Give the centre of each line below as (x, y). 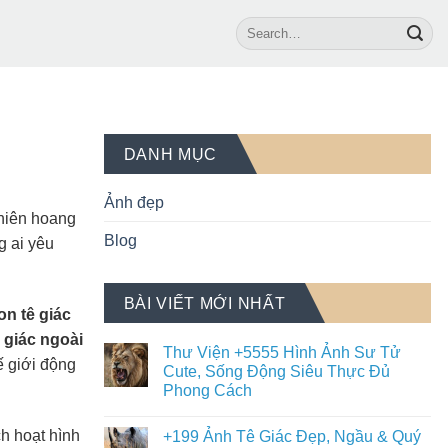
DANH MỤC (170, 154)
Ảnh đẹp (133, 202)
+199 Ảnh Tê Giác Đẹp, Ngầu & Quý (291, 436)
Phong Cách (207, 390)
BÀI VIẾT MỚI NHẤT (204, 303)
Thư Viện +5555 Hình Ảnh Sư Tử (281, 352)
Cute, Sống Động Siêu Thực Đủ (276, 371)
